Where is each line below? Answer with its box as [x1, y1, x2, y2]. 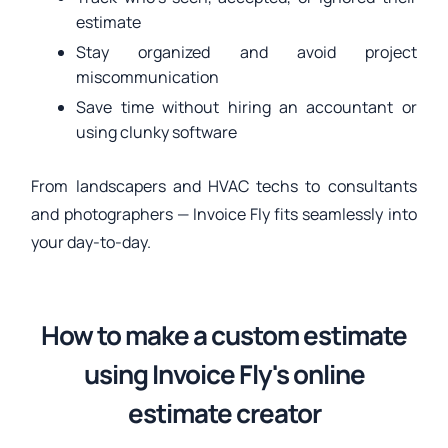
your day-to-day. [31, 230, 152, 253]
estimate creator [127, 394, 321, 431]
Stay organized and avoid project [76, 40, 417, 63]
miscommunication [76, 65, 220, 88]
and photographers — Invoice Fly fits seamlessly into [31, 202, 417, 225]
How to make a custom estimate [41, 316, 407, 353]
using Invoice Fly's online [83, 355, 365, 392]
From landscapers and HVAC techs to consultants [31, 174, 417, 197]
